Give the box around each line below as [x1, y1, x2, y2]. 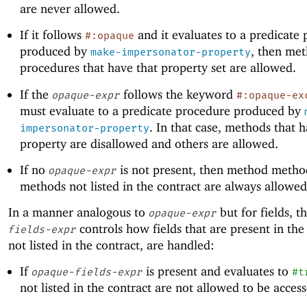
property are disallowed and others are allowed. [19, 136, 278, 151]
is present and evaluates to [142, 264, 292, 279]
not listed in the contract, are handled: [8, 237, 214, 252]
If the [19, 86, 52, 101]
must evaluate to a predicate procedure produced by [19, 103, 304, 118]
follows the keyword [119, 86, 236, 101]
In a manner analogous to [8, 204, 149, 219]
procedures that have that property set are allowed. [19, 60, 296, 75]
